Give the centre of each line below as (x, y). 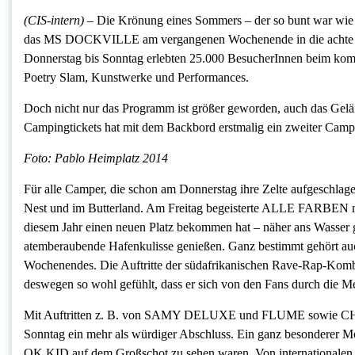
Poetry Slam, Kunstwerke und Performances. (136, 78)
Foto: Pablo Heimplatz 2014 (96, 158)
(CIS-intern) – (60, 21)
